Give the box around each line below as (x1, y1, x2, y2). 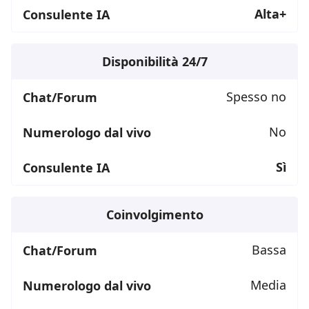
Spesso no (226, 88, 286, 106)
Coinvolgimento (106, 206, 203, 223)
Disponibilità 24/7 (101, 53, 208, 70)
